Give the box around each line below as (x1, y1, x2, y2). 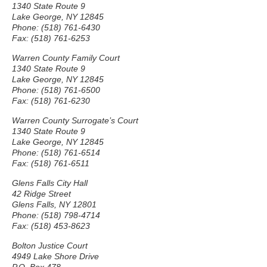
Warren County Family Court (12, 53, 120, 63)
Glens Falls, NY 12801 (12, 200, 97, 209)
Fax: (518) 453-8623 (12, 221, 90, 231)
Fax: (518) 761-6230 (12, 96, 90, 105)
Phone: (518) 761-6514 (12, 148, 100, 157)
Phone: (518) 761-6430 (12, 23, 100, 32)
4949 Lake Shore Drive (12, 252, 99, 261)
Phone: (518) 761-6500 (12, 85, 100, 95)
